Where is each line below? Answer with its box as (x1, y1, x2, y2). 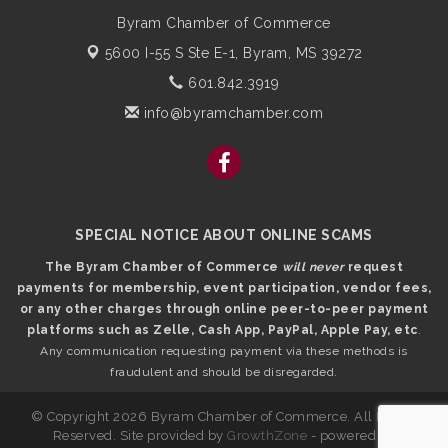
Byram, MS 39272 (243, 45, 363, 62)
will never (282, 260, 344, 275)
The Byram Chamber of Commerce (45, 260, 282, 275)
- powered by (307, 428, 396, 444)
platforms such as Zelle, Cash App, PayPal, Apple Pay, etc (27, 323, 418, 338)
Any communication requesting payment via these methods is (40, 344, 408, 359)
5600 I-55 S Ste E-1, (104, 45, 243, 62)
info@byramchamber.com (139, 105, 324, 122)
